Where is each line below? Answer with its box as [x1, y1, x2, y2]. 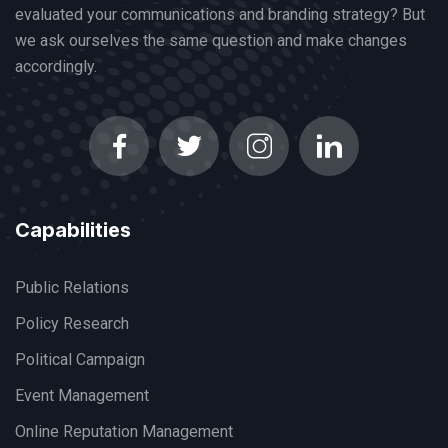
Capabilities [15, 218, 131, 243]
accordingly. [15, 57, 97, 77]
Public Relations [15, 278, 129, 298]
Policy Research [15, 314, 129, 334]
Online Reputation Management [15, 422, 233, 442]
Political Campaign [15, 350, 145, 370]
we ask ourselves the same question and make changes [15, 31, 407, 51]
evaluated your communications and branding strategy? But [15, 5, 425, 25]
